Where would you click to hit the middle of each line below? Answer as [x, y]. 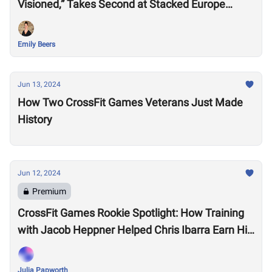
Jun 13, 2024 [39, 84]
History [35, 119]
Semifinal [40, 21]
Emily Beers [36, 44]
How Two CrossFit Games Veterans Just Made [130, 102]
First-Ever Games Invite [73, 247]
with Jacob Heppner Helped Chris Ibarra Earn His [135, 230]
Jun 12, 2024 [39, 173]
